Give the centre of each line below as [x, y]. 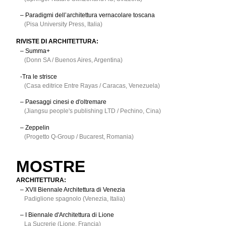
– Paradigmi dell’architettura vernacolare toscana [88, 15]
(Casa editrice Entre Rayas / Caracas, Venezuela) [92, 86]
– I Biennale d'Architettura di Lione [67, 215]
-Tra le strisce [39, 76]
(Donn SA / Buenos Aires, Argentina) [73, 60]
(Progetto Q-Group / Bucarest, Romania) [79, 136]
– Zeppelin [35, 127]
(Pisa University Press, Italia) [63, 24]
